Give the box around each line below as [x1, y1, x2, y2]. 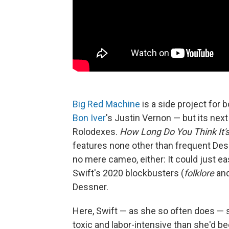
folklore [184, 167, 214, 178]
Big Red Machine [73, 98, 140, 109]
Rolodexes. [73, 126, 120, 137]
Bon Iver [73, 112, 106, 123]
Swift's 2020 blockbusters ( [73, 167, 184, 178]
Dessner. [73, 181, 108, 192]
